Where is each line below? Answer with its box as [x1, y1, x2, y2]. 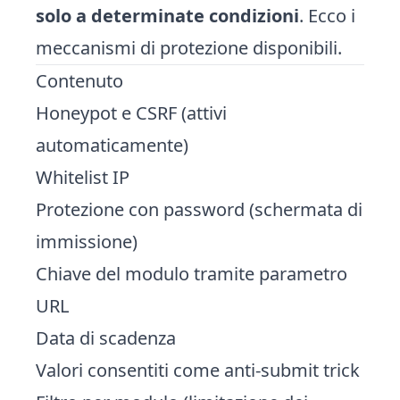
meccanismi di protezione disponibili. [36, 36, 342, 60]
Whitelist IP [36, 165, 129, 189]
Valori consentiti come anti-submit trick [36, 358, 360, 382]
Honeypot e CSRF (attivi [36, 101, 227, 125]
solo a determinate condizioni [36, 4, 299, 28]
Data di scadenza [36, 326, 176, 350]
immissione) [36, 229, 137, 254]
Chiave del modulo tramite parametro [36, 262, 347, 286]
